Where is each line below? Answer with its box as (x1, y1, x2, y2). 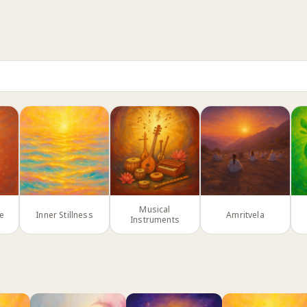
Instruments (130, 214, 180, 225)
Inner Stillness (36, 208, 93, 221)
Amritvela (226, 208, 265, 221)
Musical (139, 204, 171, 215)
